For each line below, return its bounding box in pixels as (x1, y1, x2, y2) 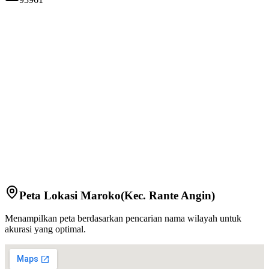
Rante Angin (149, 189, 211, 202)
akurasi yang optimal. (5, 224, 86, 235)
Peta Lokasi (19, 189, 80, 202)
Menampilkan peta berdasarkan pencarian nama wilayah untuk (5, 213, 241, 224)
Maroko (80, 189, 121, 202)
